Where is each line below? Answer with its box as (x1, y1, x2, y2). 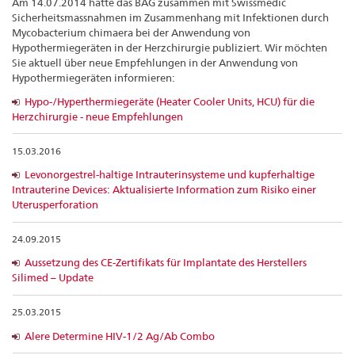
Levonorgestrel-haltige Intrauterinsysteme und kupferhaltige (25, 168, 315, 181)
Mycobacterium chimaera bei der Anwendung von (12, 25, 250, 39)
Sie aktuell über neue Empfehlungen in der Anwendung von (12, 55, 298, 69)
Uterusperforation (12, 198, 98, 212)
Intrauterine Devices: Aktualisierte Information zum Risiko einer (12, 183, 316, 197)
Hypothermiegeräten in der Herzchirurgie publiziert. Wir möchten (12, 40, 327, 54)
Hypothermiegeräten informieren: (12, 71, 175, 84)
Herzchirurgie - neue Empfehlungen (12, 110, 183, 124)
